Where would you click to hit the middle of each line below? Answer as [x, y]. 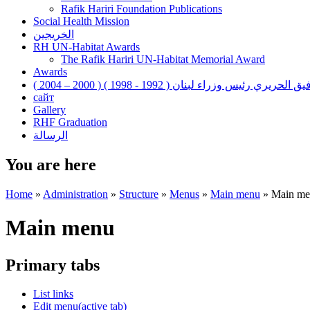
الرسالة [51, 135]
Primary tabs [53, 265]
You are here [51, 164]
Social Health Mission [81, 21]
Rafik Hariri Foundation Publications [142, 8]
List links [53, 294]
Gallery [49, 109]
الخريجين [54, 34]
